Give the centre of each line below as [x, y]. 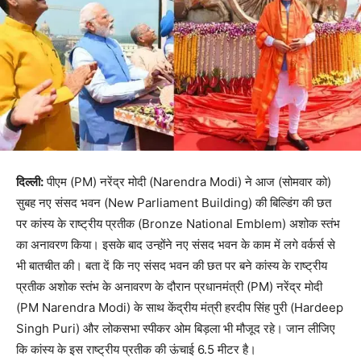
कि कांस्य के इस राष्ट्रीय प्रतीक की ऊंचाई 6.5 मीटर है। [136, 350]
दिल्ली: [30, 182]
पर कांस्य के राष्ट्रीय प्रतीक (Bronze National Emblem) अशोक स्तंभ [178, 224]
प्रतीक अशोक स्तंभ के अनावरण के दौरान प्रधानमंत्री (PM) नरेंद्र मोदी [169, 287]
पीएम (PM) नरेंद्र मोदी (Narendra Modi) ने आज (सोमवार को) [187, 182]
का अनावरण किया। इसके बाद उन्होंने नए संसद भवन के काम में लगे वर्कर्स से [176, 245]
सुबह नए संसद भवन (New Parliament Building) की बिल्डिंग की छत [174, 203]
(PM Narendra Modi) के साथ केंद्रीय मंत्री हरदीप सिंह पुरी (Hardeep [180, 308]
